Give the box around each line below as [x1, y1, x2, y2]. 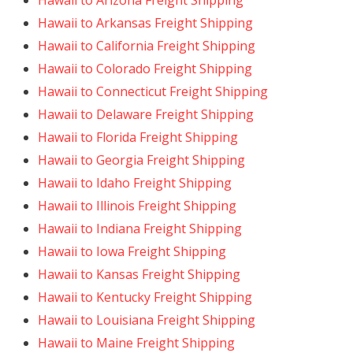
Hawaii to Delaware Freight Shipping [38, 106, 254, 123]
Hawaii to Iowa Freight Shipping [38, 243, 226, 260]
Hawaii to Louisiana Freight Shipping [38, 311, 255, 329]
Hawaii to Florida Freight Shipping [38, 128, 238, 146]
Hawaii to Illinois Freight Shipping [38, 197, 236, 214]
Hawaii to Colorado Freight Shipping [38, 60, 252, 77]
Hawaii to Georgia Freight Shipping [38, 151, 245, 169]
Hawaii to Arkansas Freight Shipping [38, 14, 253, 32]
